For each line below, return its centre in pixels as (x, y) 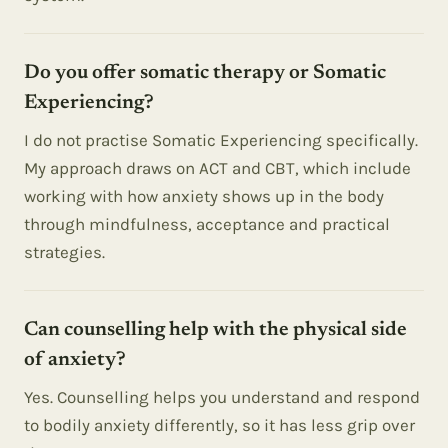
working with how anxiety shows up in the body (204, 196)
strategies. (64, 252)
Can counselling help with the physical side (215, 330)
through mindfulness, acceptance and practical (207, 224)
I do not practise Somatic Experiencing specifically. (221, 140)
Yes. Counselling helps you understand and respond (222, 397)
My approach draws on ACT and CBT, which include (217, 168)
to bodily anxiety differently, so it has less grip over (219, 425)
